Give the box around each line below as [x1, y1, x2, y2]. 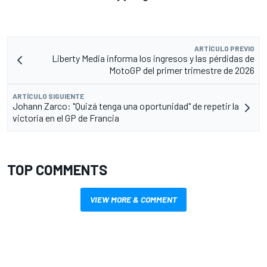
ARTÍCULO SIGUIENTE [13, 91, 84, 100]
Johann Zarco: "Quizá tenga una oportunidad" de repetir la [13, 100, 239, 111]
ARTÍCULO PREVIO [194, 44, 254, 52]
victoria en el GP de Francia [13, 111, 119, 123]
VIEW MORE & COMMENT [90, 194, 177, 204]
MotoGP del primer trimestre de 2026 [109, 64, 254, 76]
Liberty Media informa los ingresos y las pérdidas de [52, 52, 254, 64]
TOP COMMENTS [7, 160, 107, 178]
